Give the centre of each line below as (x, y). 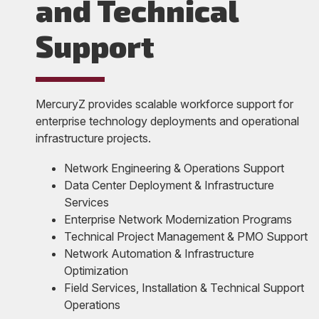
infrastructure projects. (93, 138)
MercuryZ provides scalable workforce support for (164, 104)
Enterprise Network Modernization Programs (178, 220)
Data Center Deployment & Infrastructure (169, 185)
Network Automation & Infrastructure (159, 254)
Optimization (96, 271)
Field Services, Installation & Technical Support (184, 288)
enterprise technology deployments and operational (167, 121)
